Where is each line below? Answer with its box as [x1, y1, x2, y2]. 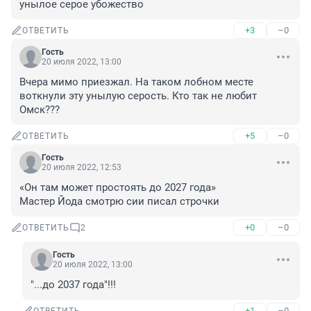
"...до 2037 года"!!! [31, 278, 116, 292]
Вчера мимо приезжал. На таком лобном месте [19, 76, 253, 89]
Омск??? [19, 103, 60, 117]
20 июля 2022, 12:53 [42, 162, 121, 173]
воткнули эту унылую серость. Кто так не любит [19, 90, 257, 103]
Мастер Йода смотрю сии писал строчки [19, 195, 219, 208]
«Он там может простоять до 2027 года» [19, 181, 216, 194]
